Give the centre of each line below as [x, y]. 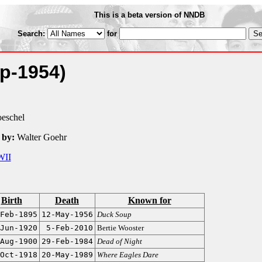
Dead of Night [119, 241]
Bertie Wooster [120, 228]
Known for [149, 200]
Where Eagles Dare [127, 255]
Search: [32, 34]
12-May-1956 [67, 214]
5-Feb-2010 [69, 228]
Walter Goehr [40, 137]
